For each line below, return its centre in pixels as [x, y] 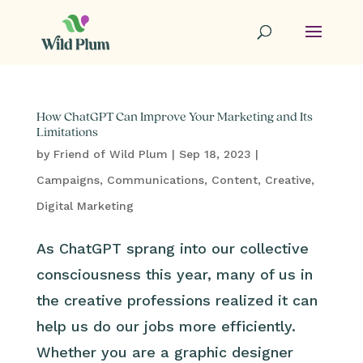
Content [234, 180]
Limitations [67, 133]
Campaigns [68, 180]
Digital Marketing [85, 206]
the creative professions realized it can [177, 300]
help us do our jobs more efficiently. [166, 326]
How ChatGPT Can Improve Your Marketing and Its [174, 117]
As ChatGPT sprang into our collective [172, 248]
